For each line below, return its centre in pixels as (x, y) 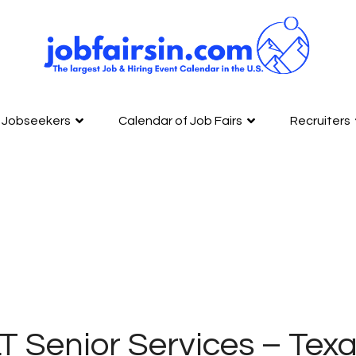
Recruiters (320, 120)
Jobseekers (36, 120)
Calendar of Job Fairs (180, 120)
